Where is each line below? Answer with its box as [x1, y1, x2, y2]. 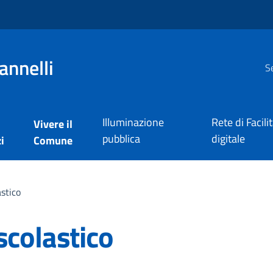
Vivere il [33, 115, 73, 132]
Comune [33, 132, 73, 149]
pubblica [102, 130, 140, 147]
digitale [211, 130, 246, 147]
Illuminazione [102, 114, 164, 130]
